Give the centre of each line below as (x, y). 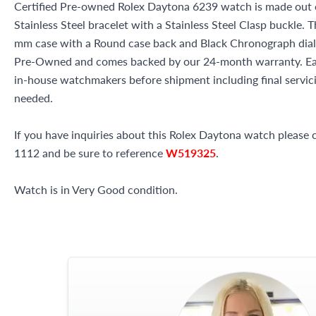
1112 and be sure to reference (90, 153)
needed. (34, 98)
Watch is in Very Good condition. (96, 189)
